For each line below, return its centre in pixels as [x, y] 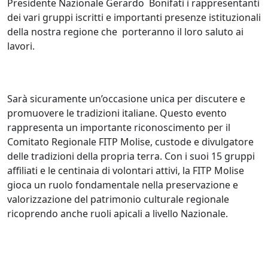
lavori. [22, 46]
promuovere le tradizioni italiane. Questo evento [117, 113]
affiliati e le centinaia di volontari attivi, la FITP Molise [126, 170]
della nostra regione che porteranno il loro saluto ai [125, 31]
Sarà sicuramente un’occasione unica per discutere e [126, 98]
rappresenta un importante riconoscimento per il [119, 127]
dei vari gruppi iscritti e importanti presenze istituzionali [134, 17]
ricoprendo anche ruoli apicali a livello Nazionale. [120, 213]
